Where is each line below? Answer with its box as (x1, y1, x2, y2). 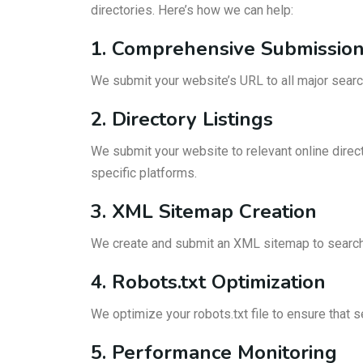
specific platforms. (91, 165, 197, 181)
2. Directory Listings (91, 106, 273, 132)
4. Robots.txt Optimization (91, 269, 326, 295)
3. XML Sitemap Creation (91, 199, 317, 224)
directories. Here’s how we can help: (91, 2, 293, 18)
